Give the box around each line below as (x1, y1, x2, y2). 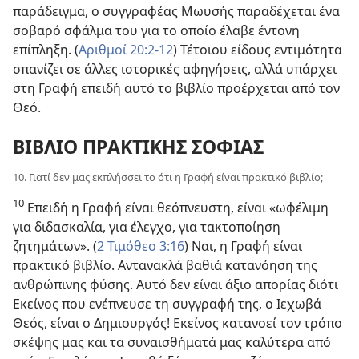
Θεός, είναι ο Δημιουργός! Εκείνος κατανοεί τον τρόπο (13, 313, 342, 332)
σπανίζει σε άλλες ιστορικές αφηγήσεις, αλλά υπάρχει (13, 60, 337, 79)
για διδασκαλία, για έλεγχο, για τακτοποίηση (13, 217, 280, 236)
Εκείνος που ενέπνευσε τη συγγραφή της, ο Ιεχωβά (13, 294, 321, 313)
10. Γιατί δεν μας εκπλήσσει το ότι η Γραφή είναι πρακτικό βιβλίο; (13, 169, 323, 184)
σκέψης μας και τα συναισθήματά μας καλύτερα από (13, 333, 331, 351)
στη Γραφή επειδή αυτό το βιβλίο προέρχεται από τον (13, 79, 340, 98)
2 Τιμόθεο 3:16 (97, 236, 184, 255)
